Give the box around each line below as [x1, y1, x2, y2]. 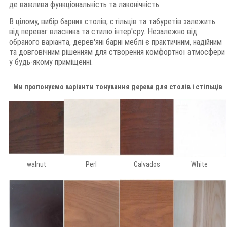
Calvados [133, 160, 160, 169]
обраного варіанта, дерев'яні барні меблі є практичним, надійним [9, 37, 222, 47]
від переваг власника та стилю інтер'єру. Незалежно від [9, 27, 197, 37]
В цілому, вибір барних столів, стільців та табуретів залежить [9, 17, 215, 27]
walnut [27, 160, 46, 169]
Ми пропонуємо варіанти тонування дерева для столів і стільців [13, 83, 222, 91]
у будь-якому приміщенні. [9, 57, 93, 67]
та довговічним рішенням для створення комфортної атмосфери [9, 47, 225, 57]
